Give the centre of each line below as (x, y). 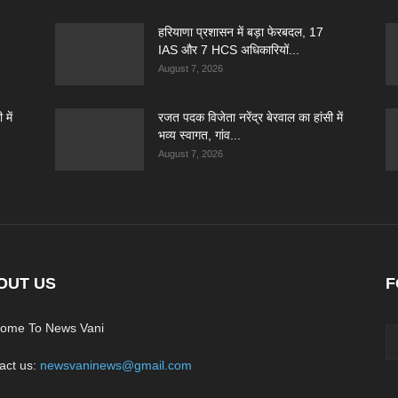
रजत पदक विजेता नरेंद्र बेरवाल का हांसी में (251, 117)
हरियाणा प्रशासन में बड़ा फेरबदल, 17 (241, 32)
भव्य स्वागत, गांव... (199, 135)
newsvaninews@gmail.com (116, 365)
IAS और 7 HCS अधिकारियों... (229, 50)
